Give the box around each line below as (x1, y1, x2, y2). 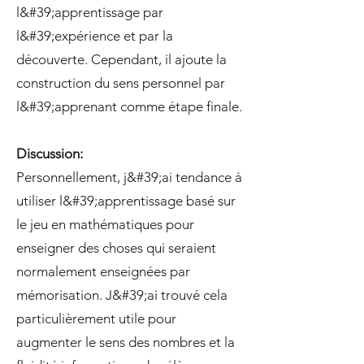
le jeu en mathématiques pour (16, 216, 194, 232)
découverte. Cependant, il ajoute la (16, 51, 227, 67)
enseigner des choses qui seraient (16, 240, 216, 256)
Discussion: (16, 145, 83, 162)
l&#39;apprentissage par (16, 4, 163, 20)
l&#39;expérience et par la (16, 28, 173, 44)
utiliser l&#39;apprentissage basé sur (16, 193, 236, 209)
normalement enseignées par (16, 263, 190, 279)
